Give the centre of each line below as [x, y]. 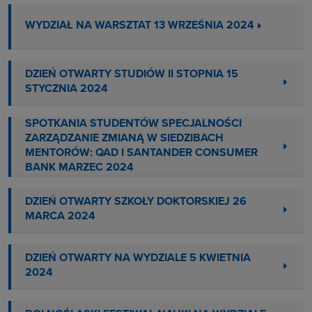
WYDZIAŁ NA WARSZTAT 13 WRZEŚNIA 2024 [140, 25]
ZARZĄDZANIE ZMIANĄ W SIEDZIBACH [124, 138]
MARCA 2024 [60, 217]
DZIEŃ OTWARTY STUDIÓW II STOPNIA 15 [132, 75]
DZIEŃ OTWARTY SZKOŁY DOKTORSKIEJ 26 [136, 202]
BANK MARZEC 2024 [79, 167]
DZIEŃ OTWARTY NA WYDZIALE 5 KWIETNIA [138, 259]
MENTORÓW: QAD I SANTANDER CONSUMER [141, 153]
